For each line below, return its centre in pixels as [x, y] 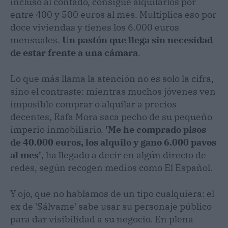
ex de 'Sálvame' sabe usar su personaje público [111, 206]
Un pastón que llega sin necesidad [137, 40]
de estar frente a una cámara [74, 52]
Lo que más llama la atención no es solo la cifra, [112, 78]
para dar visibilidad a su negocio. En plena [102, 219]
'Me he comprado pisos [156, 129]
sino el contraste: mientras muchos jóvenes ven [113, 91]
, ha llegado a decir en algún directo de [124, 155]
